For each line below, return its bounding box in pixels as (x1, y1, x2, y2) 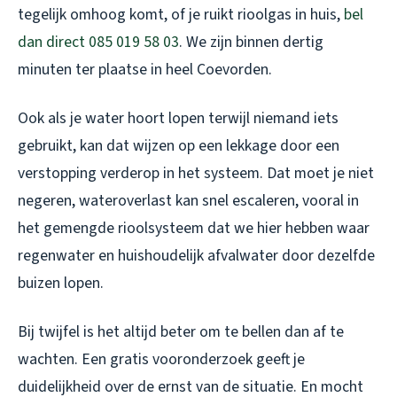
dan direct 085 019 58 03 (18, 30, 179, 53)
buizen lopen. (18, 271, 104, 294)
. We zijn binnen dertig (179, 30, 323, 53)
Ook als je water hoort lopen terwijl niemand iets (18, 106, 339, 129)
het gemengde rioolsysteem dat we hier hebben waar (18, 216, 370, 239)
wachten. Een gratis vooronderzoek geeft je (18, 347, 305, 370)
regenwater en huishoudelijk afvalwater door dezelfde (18, 244, 375, 267)
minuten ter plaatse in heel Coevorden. (18, 58, 272, 81)
